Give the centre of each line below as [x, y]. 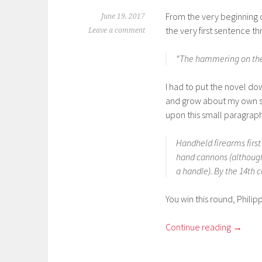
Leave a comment [117, 31]
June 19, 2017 [123, 17]
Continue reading [199, 227]
